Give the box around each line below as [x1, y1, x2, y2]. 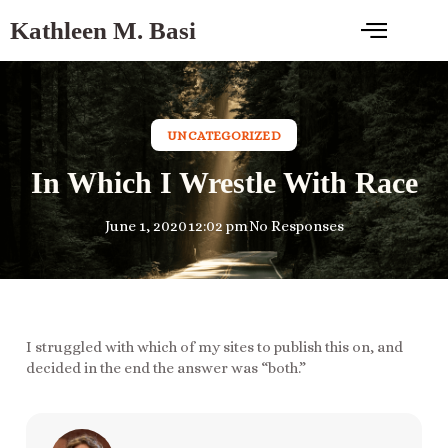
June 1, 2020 [104, 217, 187, 235]
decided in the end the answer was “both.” [26, 359, 306, 377]
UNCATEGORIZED [167, 128, 281, 143]
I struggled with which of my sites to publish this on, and [26, 338, 403, 356]
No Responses [248, 217, 344, 235]
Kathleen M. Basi [10, 17, 196, 44]
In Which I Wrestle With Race [30, 166, 418, 200]
